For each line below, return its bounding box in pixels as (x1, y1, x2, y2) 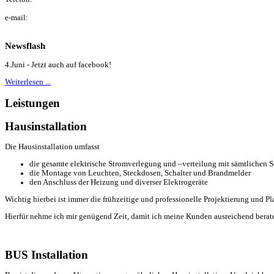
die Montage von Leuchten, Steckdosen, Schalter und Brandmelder (29, 169, 251, 178)
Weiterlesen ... (5, 77, 51, 86)
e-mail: (5, 13, 28, 22)
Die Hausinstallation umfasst (5, 143, 100, 152)
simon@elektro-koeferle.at (5, 22, 93, 31)
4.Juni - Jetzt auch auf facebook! (5, 60, 111, 69)
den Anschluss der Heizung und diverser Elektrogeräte (29, 178, 208, 187)
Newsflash (5, 40, 45, 51)
